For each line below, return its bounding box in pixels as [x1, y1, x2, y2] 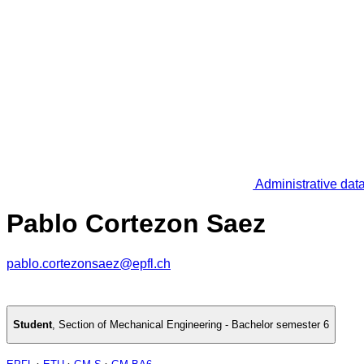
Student [13, 318, 52, 331]
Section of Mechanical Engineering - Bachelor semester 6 [58, 318, 329, 331]
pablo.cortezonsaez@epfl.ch [6, 256, 171, 271]
